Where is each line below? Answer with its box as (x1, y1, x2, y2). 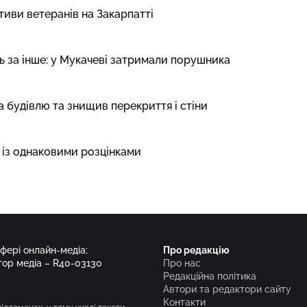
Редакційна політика (163, 271, 256, 282)
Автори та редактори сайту (163, 284, 291, 295)
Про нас (163, 258, 201, 269)
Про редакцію (163, 245, 230, 256)
